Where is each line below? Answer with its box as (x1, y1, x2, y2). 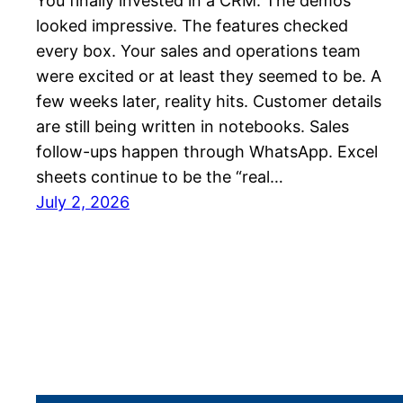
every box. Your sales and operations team (36, 40, 361, 60)
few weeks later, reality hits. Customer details (36, 91, 381, 111)
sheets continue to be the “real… (36, 166, 283, 186)
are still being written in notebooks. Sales (36, 116, 349, 136)
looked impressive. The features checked (36, 15, 348, 35)
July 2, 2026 (36, 192, 130, 211)
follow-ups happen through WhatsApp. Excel (36, 141, 378, 161)
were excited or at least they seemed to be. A (36, 66, 381, 85)
